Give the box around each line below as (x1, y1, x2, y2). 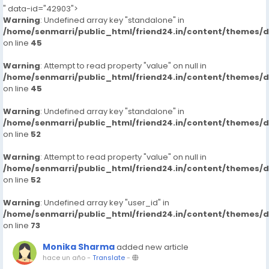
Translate (92, 253, 125, 262)
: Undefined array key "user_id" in (40, 197, 169, 208)
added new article (116, 241, 189, 253)
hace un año (43, 253, 85, 262)
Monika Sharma (43, 241, 115, 253)
